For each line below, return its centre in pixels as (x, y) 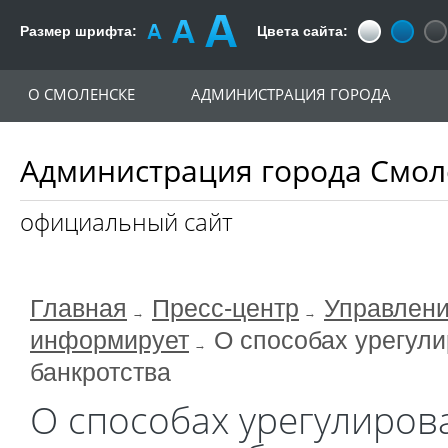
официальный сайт (126, 221)
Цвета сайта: (302, 31)
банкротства (100, 372)
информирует (109, 340)
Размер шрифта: (78, 31)
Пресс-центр (225, 308)
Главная (78, 308)
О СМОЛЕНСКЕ (81, 94)
